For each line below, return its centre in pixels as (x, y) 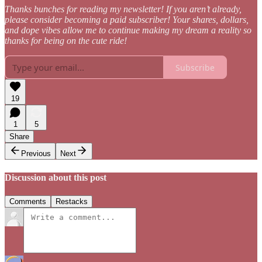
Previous (36, 154)
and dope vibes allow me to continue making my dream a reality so (128, 30)
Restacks (72, 201)
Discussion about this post (56, 177)
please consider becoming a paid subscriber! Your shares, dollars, (127, 20)
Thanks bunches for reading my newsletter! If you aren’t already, (123, 9)
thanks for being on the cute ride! (66, 41)
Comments (28, 201)
